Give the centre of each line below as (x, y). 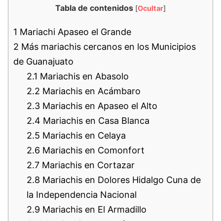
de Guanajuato (43, 61)
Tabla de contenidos (94, 8)
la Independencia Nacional (82, 194)
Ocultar (150, 8)
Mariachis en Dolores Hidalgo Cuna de (120, 180)
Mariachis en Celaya (83, 135)
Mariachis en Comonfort (92, 150)
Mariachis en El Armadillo (93, 209)
